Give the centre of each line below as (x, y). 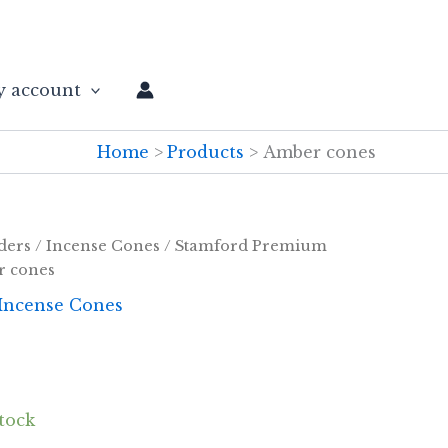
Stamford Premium (251, 246)
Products (206, 152)
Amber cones (319, 152)
